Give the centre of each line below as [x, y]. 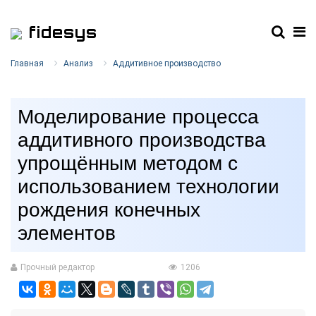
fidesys [60, 32]
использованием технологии [148, 187]
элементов [67, 233]
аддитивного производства [142, 140]
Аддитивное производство [167, 63]
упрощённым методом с [128, 163]
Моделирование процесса [138, 117]
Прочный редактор [57, 267]
